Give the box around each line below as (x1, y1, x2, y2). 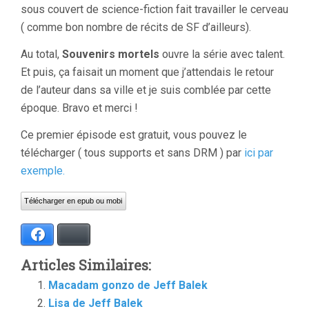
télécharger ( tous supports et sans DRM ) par (21, 146, 244, 159)
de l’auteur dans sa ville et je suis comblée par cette (21, 83, 271, 97)
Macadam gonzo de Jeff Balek (48, 279, 208, 292)
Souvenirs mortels (59, 48, 159, 61)
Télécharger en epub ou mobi (24, 197, 123, 205)
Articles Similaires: (21, 256, 151, 275)
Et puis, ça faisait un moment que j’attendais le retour (21, 66, 274, 79)
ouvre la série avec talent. (159, 48, 285, 61)
